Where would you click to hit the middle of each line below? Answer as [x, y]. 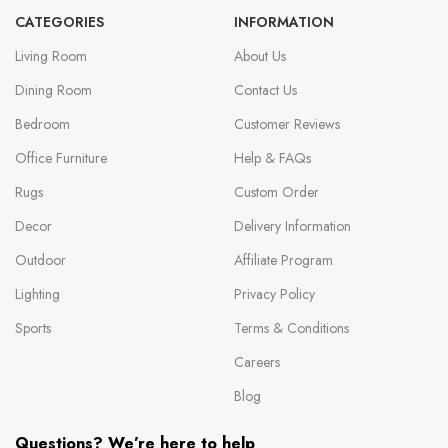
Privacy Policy [274, 294]
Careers [256, 362]
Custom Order [276, 192]
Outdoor [40, 260]
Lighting [37, 294]
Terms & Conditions [291, 328]
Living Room [51, 56]
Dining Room [53, 90]
